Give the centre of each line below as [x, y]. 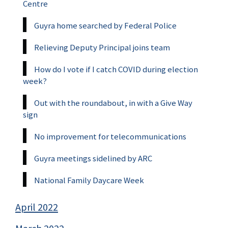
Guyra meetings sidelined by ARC [93, 159]
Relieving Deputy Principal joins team [102, 48]
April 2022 [37, 207]
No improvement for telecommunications [110, 137]
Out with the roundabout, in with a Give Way [113, 103]
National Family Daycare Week [89, 180]
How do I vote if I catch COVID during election [116, 69]
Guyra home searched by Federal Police [105, 26]
